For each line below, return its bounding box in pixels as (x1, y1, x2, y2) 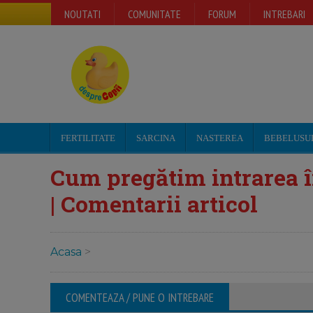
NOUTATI (64, 7, 101, 21)
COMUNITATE (128, 7, 181, 21)
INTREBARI (263, 7, 305, 21)
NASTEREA (196, 133, 243, 143)
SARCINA (136, 133, 175, 143)
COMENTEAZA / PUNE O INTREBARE (66, 290, 214, 306)
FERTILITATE (61, 133, 115, 143)
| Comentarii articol (50, 189, 258, 219)
